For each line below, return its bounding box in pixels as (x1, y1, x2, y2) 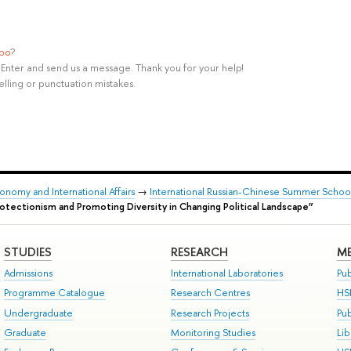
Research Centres (170, 286, 250, 300)
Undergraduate (3, 306, 73, 320)
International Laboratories (170, 266, 283, 280)
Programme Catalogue (3, 286, 105, 300)
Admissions (3, 266, 52, 280)
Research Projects (170, 306, 249, 320)
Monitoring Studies (170, 326, 255, 340)
